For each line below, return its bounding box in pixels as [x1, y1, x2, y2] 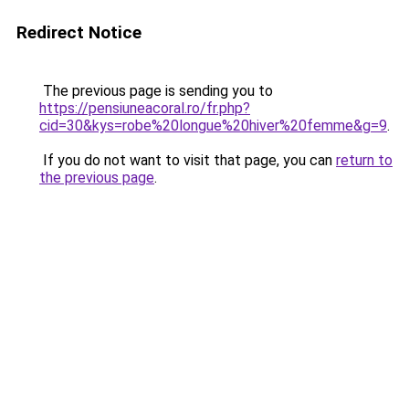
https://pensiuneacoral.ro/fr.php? [39, 100, 250, 117]
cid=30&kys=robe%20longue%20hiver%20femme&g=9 [39, 117, 387, 134]
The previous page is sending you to [39, 82, 273, 100]
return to [336, 152, 393, 169]
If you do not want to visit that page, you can [39, 152, 336, 169]
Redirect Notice [16, 22, 142, 43]
